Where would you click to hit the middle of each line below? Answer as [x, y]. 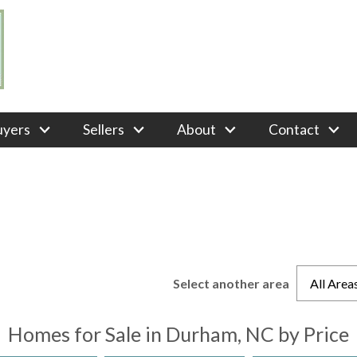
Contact [294, 129]
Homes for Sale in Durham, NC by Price [178, 333]
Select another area [231, 283]
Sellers [103, 129]
